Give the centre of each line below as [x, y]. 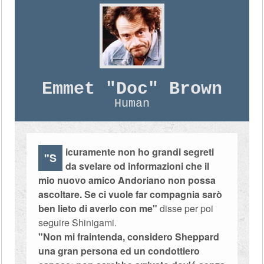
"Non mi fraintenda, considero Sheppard [129, 237]
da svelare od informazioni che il [138, 166]
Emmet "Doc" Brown [132, 89]
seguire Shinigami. [78, 222]
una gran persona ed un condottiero [119, 251]
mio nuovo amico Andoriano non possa [127, 180]
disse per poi [186, 208]
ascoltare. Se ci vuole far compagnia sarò [131, 194]
